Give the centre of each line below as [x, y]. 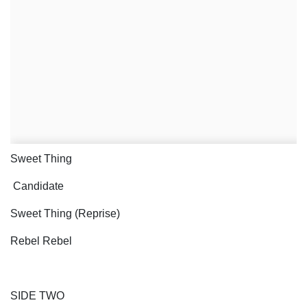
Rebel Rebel [44, 241]
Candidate [38, 186]
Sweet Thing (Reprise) [66, 214]
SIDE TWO [37, 296]
